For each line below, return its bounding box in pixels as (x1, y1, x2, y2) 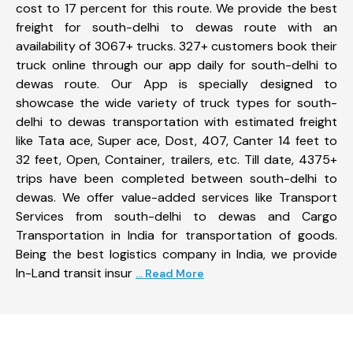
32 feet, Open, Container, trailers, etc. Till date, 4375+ (16, 150, 337, 168)
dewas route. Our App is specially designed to (16, 75, 337, 92)
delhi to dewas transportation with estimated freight (16, 113, 337, 130)
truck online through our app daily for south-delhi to (16, 56, 337, 73)
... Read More (136, 266, 204, 281)
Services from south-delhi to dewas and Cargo (16, 207, 337, 225)
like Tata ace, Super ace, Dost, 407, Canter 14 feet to (16, 132, 337, 149)
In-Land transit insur (16, 264, 132, 281)
